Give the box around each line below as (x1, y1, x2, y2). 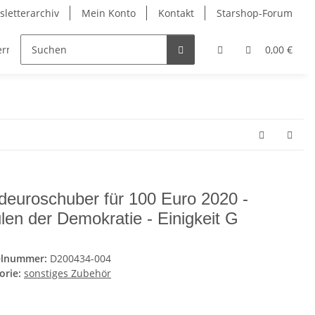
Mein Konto (82, 6, 136, 20)
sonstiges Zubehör (24, 266, 111, 281)
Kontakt (158, 6, 194, 20)
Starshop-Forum (217, 6, 292, 20)
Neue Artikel (88, 43, 147, 57)
